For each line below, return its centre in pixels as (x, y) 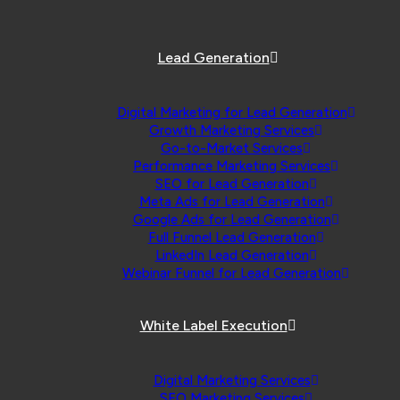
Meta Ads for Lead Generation (232, 202)
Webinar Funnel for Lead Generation (232, 273)
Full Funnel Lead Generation (232, 237)
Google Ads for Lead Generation (232, 220)
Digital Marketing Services (232, 380)
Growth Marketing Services (232, 130)
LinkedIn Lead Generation (232, 255)
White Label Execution (213, 325)
